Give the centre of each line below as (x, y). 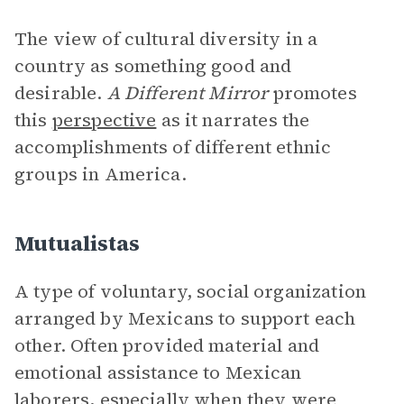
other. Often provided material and (167, 345)
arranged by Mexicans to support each (185, 318)
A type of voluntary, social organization (190, 291)
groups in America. (101, 174)
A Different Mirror (188, 93)
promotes (312, 93)
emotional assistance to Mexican (158, 372)
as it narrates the (233, 120)
